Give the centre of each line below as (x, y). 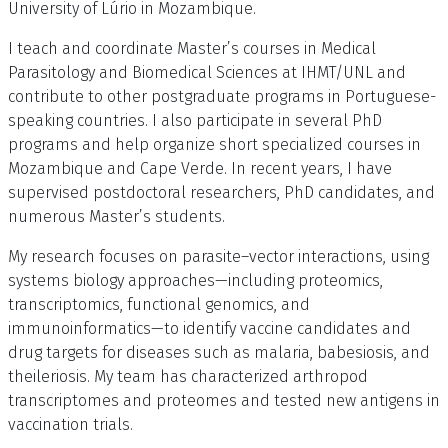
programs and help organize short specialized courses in (214, 144)
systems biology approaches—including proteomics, (195, 280)
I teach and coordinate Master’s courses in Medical (192, 48)
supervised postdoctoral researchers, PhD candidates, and (221, 192)
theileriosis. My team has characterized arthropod (188, 376)
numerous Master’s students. (116, 216)
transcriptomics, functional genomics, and (159, 304)
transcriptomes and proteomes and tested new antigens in (224, 400)
